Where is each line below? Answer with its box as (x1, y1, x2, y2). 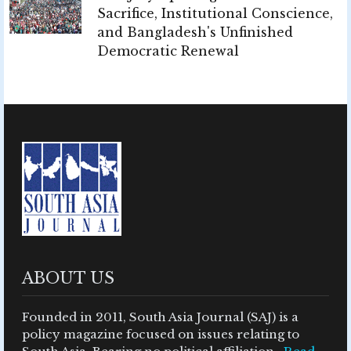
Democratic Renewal (97, 43, 239, 60)
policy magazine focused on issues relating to (22, 327, 299, 342)
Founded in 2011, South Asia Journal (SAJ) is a (22, 309, 299, 325)
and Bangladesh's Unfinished (97, 24, 293, 41)
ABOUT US (22, 269, 114, 288)
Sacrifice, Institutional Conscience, (97, 5, 333, 22)
